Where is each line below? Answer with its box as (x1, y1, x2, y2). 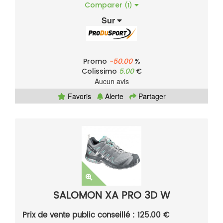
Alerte (103, 91, 123, 102)
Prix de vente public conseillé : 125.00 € (22, 209, 169, 222)
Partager (136, 91, 166, 102)
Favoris (65, 91, 91, 102)
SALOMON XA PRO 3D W (53, 188, 170, 205)
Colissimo (81, 66, 119, 77)
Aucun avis (94, 76, 129, 87)
